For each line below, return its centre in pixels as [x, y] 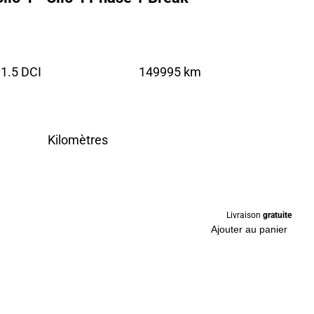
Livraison [245, 215]
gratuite [277, 215]
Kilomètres [78, 140]
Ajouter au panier [249, 230]
